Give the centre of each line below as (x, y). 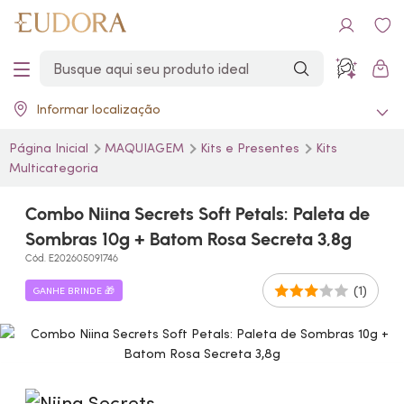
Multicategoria (54, 168)
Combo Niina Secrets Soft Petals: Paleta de (197, 214)
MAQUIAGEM (146, 148)
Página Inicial (50, 148)
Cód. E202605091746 (72, 258)
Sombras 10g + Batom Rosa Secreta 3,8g (188, 239)
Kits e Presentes (252, 148)
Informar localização (98, 109)
